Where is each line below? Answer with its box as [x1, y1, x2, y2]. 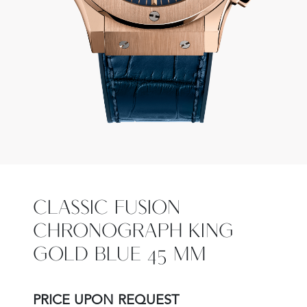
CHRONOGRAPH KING [33, 219, 234, 245]
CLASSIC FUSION [33, 195, 180, 221]
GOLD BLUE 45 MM [33, 242, 206, 268]
